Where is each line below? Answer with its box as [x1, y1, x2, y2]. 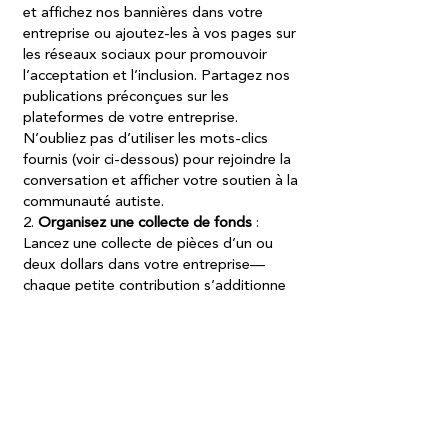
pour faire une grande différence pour [23, 300, 271, 315]
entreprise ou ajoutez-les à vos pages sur [23, 27, 296, 42]
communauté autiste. [23, 195, 168, 210]
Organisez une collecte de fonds [38, 216, 256, 231]
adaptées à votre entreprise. [23, 405, 215, 420]
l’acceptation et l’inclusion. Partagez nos [23, 69, 290, 84]
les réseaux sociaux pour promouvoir [23, 48, 267, 63]
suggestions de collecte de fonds [23, 384, 243, 399]
